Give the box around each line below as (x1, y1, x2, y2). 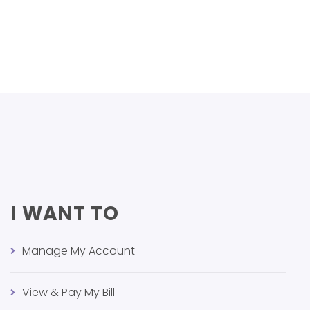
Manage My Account (22, 243, 135, 259)
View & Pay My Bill (22, 284, 115, 300)
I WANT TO (10, 200, 119, 227)
